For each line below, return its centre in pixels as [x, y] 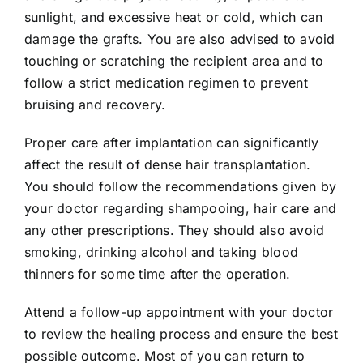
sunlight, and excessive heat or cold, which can [174, 17]
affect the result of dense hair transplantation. [168, 164]
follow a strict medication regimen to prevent [166, 82]
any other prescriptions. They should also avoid [175, 230]
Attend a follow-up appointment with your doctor [179, 312]
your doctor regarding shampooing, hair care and [181, 208]
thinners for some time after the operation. [158, 273]
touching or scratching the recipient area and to [174, 60]
